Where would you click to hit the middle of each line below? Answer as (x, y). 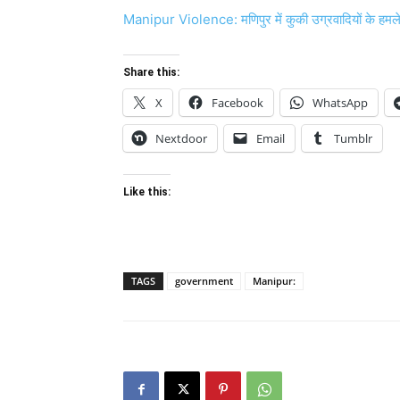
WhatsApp (340, 103)
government (204, 281)
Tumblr (353, 138)
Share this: (151, 72)
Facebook (237, 103)
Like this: (147, 192)
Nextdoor (181, 138)
